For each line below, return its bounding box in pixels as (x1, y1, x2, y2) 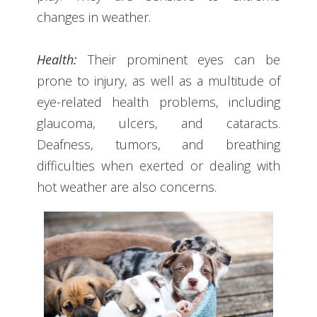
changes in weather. (37, 8, 151, 25)
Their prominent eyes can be (77, 50, 280, 68)
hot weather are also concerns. (37, 178, 217, 195)
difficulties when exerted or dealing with (37, 156, 280, 174)
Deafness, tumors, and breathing (37, 135, 280, 153)
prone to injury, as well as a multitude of (37, 71, 280, 89)
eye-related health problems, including (37, 93, 280, 110)
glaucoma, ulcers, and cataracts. (37, 114, 280, 132)
